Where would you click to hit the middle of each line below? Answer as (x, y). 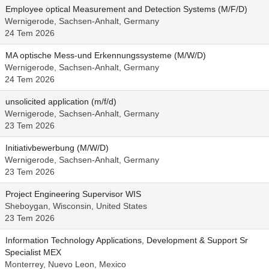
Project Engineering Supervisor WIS (73, 194)
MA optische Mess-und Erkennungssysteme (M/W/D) (106, 55)
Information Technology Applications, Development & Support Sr (127, 240)
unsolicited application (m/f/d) (61, 101)
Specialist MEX (33, 252)
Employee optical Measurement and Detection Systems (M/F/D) (126, 9)
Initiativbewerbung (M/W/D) (57, 148)
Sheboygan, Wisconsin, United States (76, 206)
